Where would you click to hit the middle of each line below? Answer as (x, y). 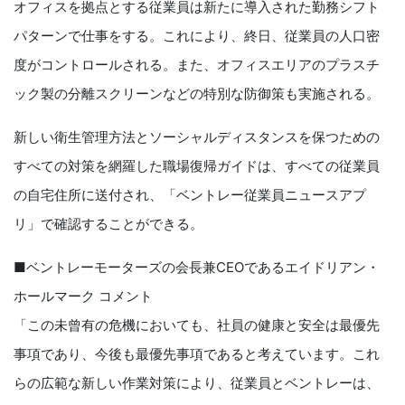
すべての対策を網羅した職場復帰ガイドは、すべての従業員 (197, 166)
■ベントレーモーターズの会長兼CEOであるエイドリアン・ (197, 268)
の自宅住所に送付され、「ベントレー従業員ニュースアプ (190, 195)
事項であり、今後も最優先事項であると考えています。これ (197, 354)
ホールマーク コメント (83, 297)
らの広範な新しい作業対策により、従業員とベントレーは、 (197, 383)
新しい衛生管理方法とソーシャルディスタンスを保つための (197, 137)
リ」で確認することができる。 (108, 224)
